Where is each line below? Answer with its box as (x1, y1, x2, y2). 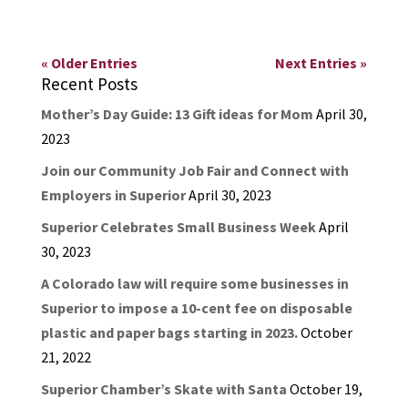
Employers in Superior (40, 186, 186, 205)
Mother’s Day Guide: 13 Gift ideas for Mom (40, 105, 313, 124)
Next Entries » (275, 54, 368, 73)
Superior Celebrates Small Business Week (40, 218, 316, 237)
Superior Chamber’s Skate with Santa (40, 380, 287, 399)
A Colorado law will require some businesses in (40, 274, 349, 293)
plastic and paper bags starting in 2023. (40, 323, 298, 342)
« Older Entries (40, 54, 138, 73)
